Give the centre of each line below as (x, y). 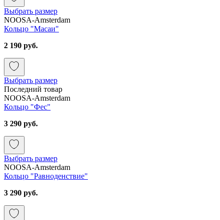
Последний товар (33, 89)
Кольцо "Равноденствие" (46, 176)
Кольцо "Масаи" (31, 28)
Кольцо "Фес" (27, 107)
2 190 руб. (21, 45)
